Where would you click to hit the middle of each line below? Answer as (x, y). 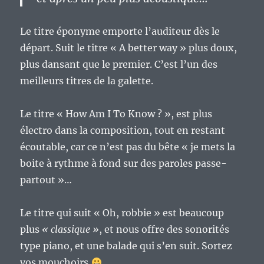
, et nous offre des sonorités (164, 230)
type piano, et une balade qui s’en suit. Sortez (126, 246)
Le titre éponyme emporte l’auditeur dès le (120, 32)
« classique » (71, 230)
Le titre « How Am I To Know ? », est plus (116, 114)
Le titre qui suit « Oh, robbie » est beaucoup (122, 213)
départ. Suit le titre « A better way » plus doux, (129, 48)
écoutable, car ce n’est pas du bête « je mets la (128, 147)
